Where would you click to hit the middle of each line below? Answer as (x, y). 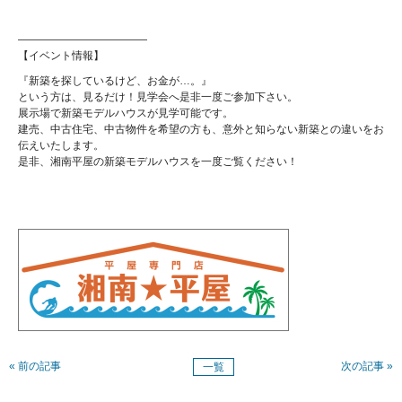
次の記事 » (367, 366)
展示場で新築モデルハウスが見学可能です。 (126, 113)
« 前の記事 (35, 366)
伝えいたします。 (61, 145)
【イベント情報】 (61, 56)
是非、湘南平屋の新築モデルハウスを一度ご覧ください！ (158, 162)
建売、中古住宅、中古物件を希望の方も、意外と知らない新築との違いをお (201, 129)
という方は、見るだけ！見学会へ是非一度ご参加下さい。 (158, 97)
